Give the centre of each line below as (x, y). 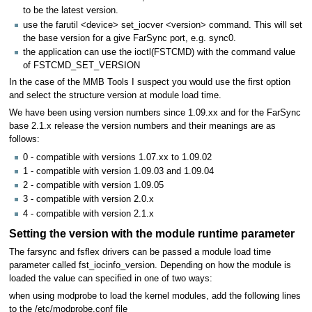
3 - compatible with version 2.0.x (88, 200)
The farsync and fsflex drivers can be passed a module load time (140, 252)
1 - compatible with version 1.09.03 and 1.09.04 (118, 171)
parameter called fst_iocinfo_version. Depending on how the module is (150, 265)
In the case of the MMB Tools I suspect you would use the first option (149, 82)
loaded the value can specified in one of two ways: (110, 278)
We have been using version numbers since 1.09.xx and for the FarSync (155, 113)
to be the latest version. (71, 11)
